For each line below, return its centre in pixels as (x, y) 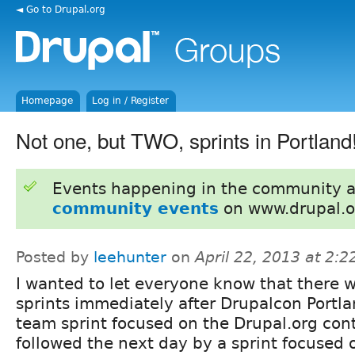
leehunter (130, 257)
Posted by (55, 257)
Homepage (48, 101)
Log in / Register (131, 101)
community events (135, 208)
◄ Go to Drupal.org (61, 9)
